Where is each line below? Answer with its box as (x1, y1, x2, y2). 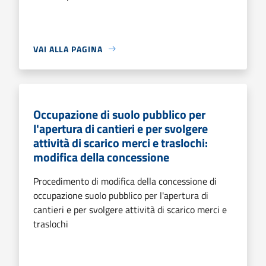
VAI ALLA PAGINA (33, 42, 103, 55)
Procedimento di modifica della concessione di (33, 173, 217, 188)
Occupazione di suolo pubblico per (33, 104, 205, 123)
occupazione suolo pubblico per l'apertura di (33, 188, 208, 202)
